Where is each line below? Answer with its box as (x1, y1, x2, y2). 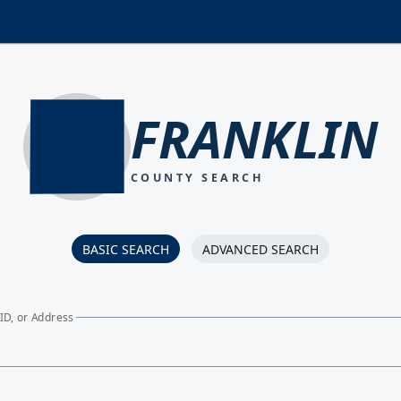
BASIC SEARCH (82, 240, 170, 258)
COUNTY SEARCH (130, 169, 265, 185)
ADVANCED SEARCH (201, 240, 319, 258)
